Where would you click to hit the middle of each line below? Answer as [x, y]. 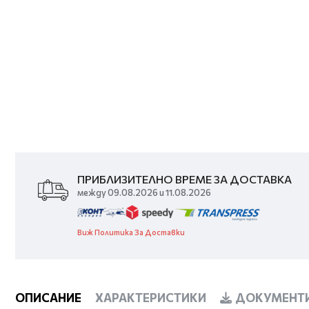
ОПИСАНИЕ [48, 298]
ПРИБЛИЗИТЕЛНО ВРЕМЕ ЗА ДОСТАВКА [185, 179]
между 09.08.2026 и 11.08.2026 [144, 192]
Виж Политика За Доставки [131, 232]
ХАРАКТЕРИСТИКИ [151, 298]
